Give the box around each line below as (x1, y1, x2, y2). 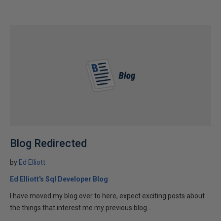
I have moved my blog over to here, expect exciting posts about (10, 192, 205, 200)
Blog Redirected (10, 137, 87, 149)
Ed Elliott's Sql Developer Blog (10, 175, 108, 183)
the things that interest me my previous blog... (10, 204, 151, 212)
